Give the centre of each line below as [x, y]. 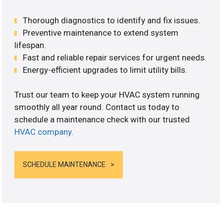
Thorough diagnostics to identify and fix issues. [112, 20]
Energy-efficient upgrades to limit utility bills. [105, 70]
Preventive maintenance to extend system [101, 32]
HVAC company [43, 132]
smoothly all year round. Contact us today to [97, 107]
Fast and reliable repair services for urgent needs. [115, 57]
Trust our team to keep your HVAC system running [107, 95]
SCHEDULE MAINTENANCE [64, 164]
